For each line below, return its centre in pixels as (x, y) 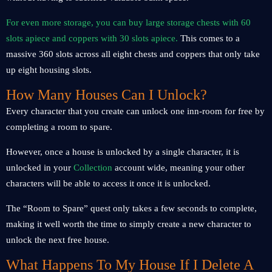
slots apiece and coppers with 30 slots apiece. (93, 38)
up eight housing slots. (49, 70)
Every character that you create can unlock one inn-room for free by (135, 111)
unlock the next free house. (58, 240)
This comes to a (210, 38)
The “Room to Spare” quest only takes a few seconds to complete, (131, 208)
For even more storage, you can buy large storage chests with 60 (128, 22)
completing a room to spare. (60, 127)
